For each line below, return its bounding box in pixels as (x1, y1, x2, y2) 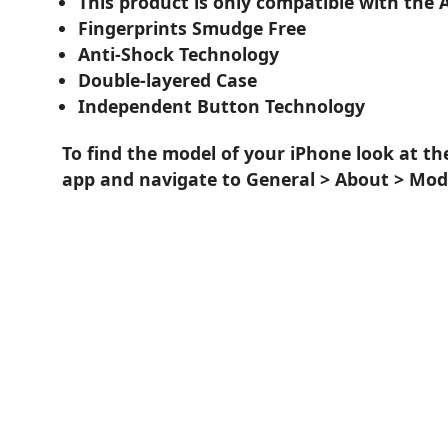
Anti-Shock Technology (78, 42, 280, 67)
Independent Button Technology (78, 94, 366, 119)
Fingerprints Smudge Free (78, 16, 307, 41)
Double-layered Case (78, 68, 258, 93)
